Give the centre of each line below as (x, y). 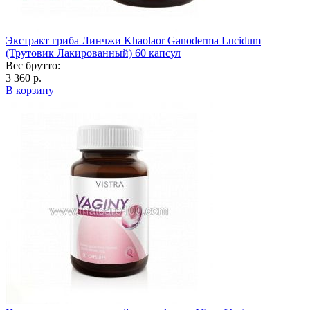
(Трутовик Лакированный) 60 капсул (93, 53)
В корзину (30, 90)
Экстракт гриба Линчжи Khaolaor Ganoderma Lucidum (133, 40)
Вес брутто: (33, 65)
